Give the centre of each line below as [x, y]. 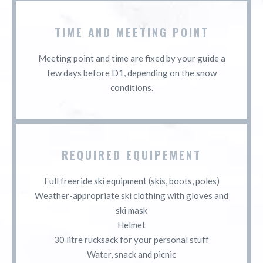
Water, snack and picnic [131, 254]
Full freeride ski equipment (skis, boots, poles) [131, 181]
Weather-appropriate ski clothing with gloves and [131, 195]
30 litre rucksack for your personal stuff [131, 239]
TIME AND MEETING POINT [131, 31]
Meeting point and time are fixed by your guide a [131, 58]
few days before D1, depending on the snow [131, 73]
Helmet [131, 225]
